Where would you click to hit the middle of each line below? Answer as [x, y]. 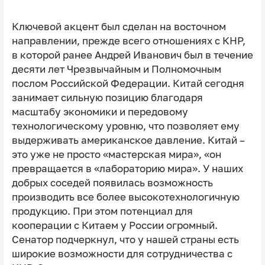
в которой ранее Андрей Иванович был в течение [132, 55]
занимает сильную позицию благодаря [107, 97]
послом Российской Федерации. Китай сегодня [128, 83]
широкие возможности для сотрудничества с [122, 253]
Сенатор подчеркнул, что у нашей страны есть [125, 239]
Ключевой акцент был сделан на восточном [119, 26]
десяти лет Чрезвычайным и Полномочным [116, 69]
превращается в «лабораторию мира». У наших [127, 168]
